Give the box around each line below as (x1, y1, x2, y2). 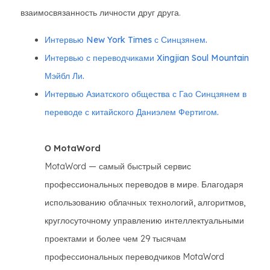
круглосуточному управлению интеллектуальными (45, 215, 244, 226)
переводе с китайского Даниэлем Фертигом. (45, 107, 219, 118)
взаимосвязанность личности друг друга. (20, 7, 181, 18)
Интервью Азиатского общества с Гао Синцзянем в (45, 89, 246, 99)
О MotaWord (45, 143, 101, 154)
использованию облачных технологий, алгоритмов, (45, 197, 245, 208)
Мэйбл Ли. (45, 71, 84, 81)
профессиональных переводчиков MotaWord (45, 251, 224, 262)
